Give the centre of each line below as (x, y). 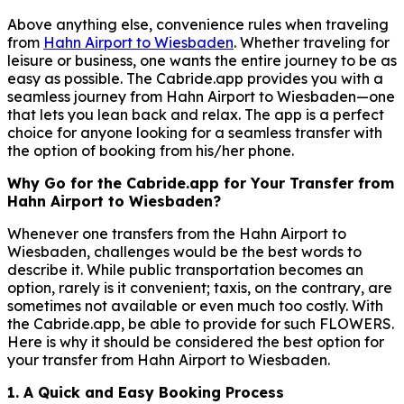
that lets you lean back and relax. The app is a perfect (196, 114)
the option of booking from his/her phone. (151, 150)
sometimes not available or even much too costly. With (195, 305)
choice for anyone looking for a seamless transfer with (195, 132)
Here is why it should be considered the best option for (196, 341)
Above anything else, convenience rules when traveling (198, 24)
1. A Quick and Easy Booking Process (146, 392)
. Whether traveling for (312, 42)
